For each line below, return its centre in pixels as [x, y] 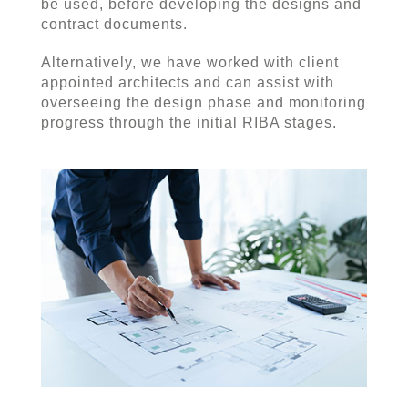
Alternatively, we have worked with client [189, 62]
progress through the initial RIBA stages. [189, 122]
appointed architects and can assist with [187, 82]
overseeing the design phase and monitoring [203, 102]
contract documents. [114, 24]
